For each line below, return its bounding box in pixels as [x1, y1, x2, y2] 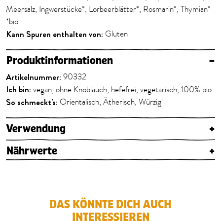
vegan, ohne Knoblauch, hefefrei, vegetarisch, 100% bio [33, 84, 212, 96]
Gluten [103, 28, 128, 40]
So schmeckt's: [6, 96, 60, 108]
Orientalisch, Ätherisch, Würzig [60, 96, 161, 108]
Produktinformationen [6, 55, 113, 67]
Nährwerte [6, 146, 57, 157]
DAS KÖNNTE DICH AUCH [49, 198, 172, 211]
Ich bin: [6, 83, 33, 95]
